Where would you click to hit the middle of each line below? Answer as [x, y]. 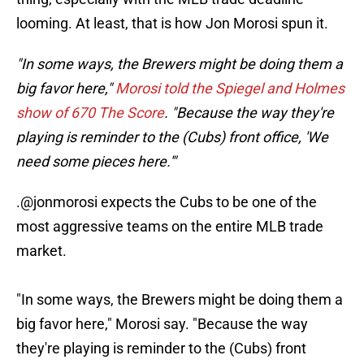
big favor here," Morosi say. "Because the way [162, 324]
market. [41, 251]
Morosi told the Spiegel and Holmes [230, 89]
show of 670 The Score [90, 113]
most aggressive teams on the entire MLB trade [170, 227]
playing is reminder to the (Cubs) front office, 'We [172, 137]
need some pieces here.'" [96, 162]
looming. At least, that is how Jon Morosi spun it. [172, 24]
